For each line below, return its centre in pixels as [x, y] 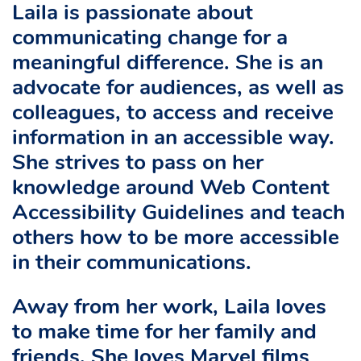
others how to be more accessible [176, 239]
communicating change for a [150, 39]
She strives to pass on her [138, 164]
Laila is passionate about [133, 14]
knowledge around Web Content [171, 189]
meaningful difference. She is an [168, 64]
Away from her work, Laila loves [169, 308]
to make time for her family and [164, 333]
